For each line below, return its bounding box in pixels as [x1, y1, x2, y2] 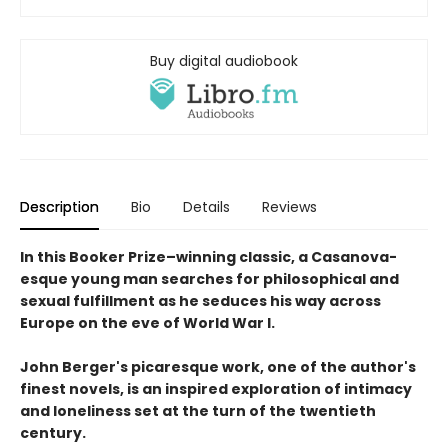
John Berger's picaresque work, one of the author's [20, 356, 416, 377]
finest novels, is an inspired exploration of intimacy [20, 378, 412, 399]
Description [20, 196, 99, 217]
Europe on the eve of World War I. [20, 312, 275, 333]
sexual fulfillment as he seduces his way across [20, 290, 381, 311]
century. [20, 422, 86, 443]
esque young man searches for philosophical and [20, 268, 399, 289]
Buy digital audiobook [150, 50, 298, 71]
